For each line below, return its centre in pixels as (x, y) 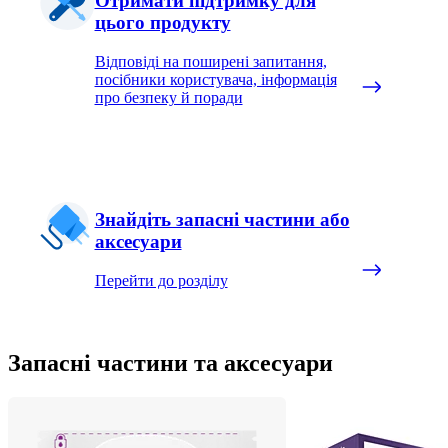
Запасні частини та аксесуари (170, 362)
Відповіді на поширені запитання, (210, 61)
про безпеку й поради (168, 97)
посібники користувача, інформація (215, 79)
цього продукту (162, 22)
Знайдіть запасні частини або (222, 220)
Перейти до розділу (161, 280)
